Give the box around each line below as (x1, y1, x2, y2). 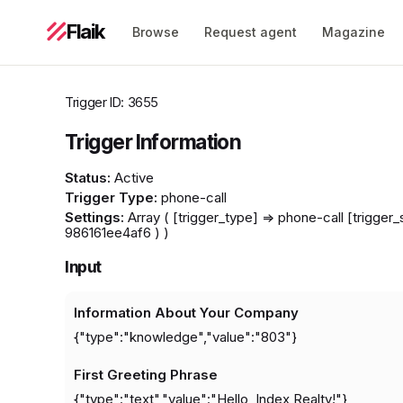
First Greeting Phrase (74, 366, 218, 384)
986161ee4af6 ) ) (65, 223, 169, 241)
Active (111, 168, 154, 186)
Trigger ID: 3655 (65, 94, 158, 111)
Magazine (321, 24, 385, 40)
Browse (131, 24, 179, 40)
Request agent (203, 24, 297, 40)
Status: (65, 168, 111, 186)
